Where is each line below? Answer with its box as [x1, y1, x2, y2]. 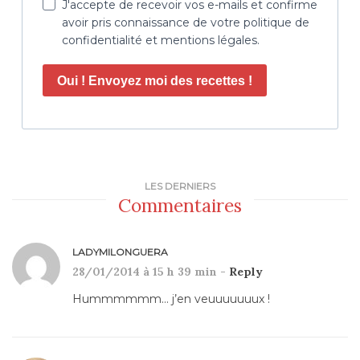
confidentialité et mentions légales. [62, 33, 260, 48]
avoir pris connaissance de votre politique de [62, 15, 309, 31]
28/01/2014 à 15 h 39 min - [72, 264, 229, 280]
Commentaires [118, 194, 242, 218]
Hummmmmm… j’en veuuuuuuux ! [72, 292, 270, 307]
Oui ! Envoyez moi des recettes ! [57, 73, 252, 88]
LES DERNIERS [145, 180, 215, 193]
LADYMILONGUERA [72, 246, 168, 259]
